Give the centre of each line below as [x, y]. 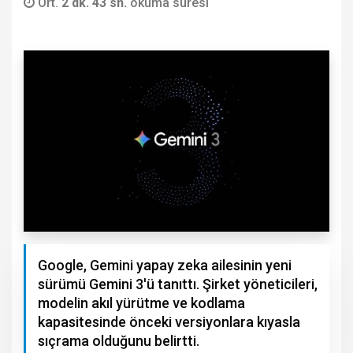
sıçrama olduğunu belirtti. [119, 341]
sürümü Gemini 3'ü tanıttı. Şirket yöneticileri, [178, 284]
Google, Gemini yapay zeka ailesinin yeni [165, 266]
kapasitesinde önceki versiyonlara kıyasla [169, 322]
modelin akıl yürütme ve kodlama [141, 303]
